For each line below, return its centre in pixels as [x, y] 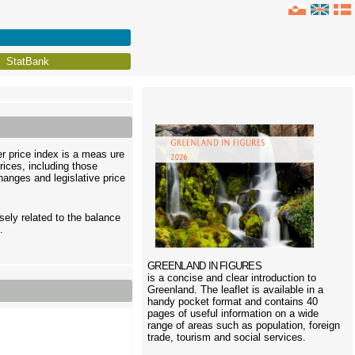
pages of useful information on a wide [233, 313]
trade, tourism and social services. [227, 337]
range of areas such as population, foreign [244, 325]
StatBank [28, 61]
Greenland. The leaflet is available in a [236, 290]
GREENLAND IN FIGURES [204, 266]
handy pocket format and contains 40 [233, 302]
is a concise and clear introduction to [232, 278]
